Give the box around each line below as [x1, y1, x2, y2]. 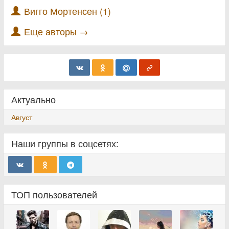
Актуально [11, 92, 56, 106]
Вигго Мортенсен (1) [24, 4, 111, 17]
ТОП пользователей [11, 187, 97, 201]
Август [11, 111, 32, 122]
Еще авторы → [24, 25, 88, 38]
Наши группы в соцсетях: [11, 136, 119, 150]
